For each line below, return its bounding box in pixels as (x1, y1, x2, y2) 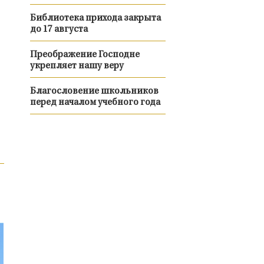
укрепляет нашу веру (29, 62, 124, 71)
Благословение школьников (29, 87, 159, 96)
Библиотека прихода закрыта (29, 14, 161, 23)
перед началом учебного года (29, 98, 160, 107)
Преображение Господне (29, 51, 140, 60)
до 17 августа (29, 25, 88, 34)
